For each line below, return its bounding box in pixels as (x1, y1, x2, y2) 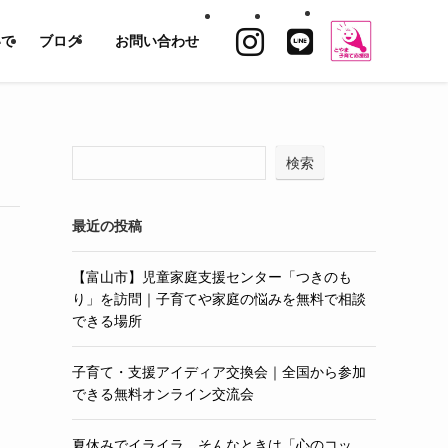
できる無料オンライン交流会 (72, 386, 254, 402)
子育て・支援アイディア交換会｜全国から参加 (72, 364, 366, 380)
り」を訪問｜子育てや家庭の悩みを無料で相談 (72, 291, 366, 307)
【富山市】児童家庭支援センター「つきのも (72, 269, 352, 285)
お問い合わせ (114, 33, 199, 49)
